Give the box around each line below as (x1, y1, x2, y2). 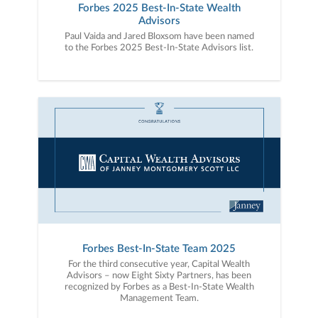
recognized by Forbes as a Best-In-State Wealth (64, 282, 254, 292)
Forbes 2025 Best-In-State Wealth (77, 2, 241, 13)
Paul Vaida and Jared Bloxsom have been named (64, 31, 254, 41)
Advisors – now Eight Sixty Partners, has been (67, 270, 251, 280)
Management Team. (119, 293, 199, 303)
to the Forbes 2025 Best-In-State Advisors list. (65, 43, 253, 53)
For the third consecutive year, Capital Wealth (68, 259, 250, 269)
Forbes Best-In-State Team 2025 (82, 243, 236, 254)
